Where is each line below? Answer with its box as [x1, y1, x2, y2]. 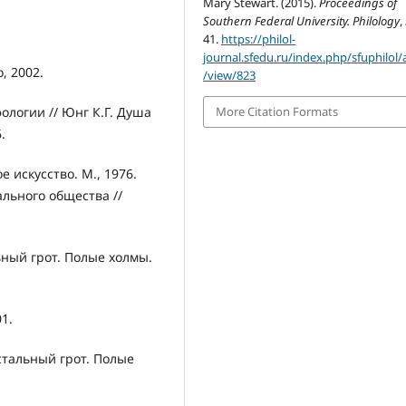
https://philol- [221, 31, 296, 48]
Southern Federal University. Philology [203, 13, 401, 30]
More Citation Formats [216, 103, 339, 121]
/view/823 [203, 67, 256, 84]
